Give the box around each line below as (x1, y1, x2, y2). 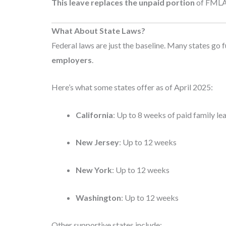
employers (51, 54, 92, 65)
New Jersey (76, 137, 119, 147)
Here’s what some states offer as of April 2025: (51, 82, 213, 92)
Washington (76, 192, 121, 202)
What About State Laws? (51, 25, 145, 35)
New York (76, 165, 112, 175)
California (76, 109, 113, 120)
